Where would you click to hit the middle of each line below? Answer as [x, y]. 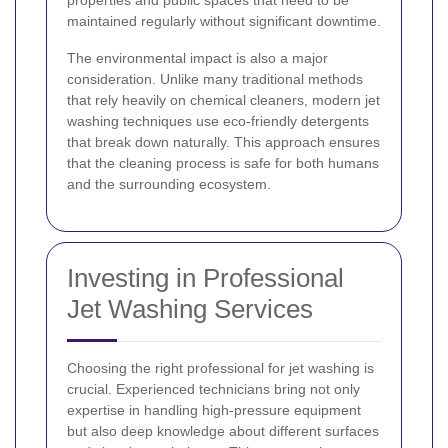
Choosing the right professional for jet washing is [220, 367]
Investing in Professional [205, 277]
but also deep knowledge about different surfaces [223, 430]
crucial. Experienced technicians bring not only [213, 388]
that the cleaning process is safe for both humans [223, 162]
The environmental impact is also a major [197, 57]
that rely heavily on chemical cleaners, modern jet [223, 99]
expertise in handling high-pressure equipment [214, 409]
